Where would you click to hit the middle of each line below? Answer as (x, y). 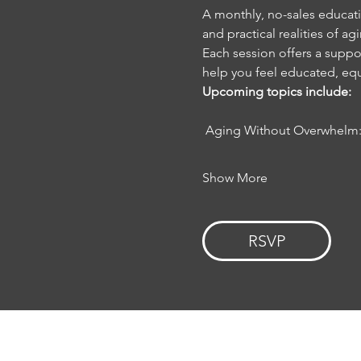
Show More (234, 177)
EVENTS (253, 334)
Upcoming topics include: (276, 91)
